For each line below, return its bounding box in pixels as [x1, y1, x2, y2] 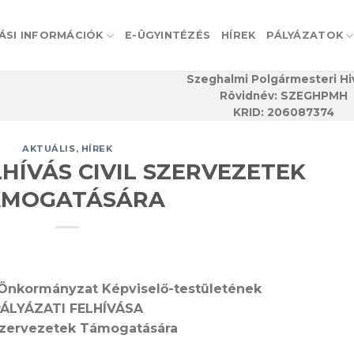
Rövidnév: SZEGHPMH [220, 89, 348, 102]
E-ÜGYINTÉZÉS [125, 29, 211, 41]
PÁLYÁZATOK [266, 29, 344, 41]
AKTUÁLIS [22, 143, 76, 154]
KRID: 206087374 [233, 106, 334, 119]
